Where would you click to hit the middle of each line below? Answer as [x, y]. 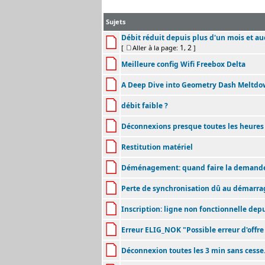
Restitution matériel [157, 147]
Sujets [116, 22]
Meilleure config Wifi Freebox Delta [183, 64]
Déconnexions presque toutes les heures [193, 126]
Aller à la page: [156, 48]
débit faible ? [145, 106]
